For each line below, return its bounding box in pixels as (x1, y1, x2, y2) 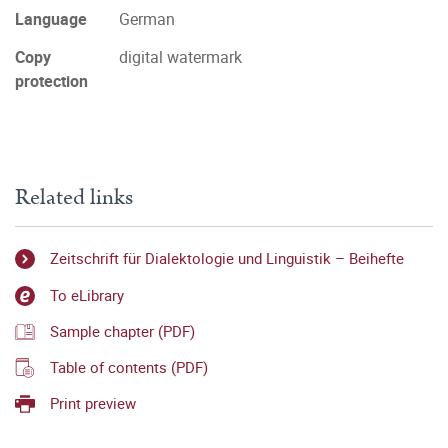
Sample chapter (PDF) (50, 320, 195, 341)
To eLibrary (50, 284, 124, 305)
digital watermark (119, 46, 242, 68)
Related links (15, 181, 133, 214)
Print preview (50, 393, 136, 414)
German (119, 8, 175, 30)
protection (15, 70, 88, 92)
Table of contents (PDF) (50, 357, 208, 378)
